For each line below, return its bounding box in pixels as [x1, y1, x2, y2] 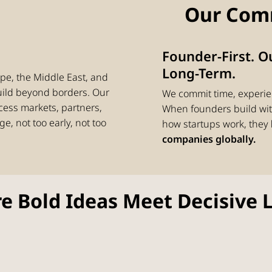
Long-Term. [161, 63, 236, 82]
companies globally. [161, 132, 256, 146]
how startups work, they [161, 117, 271, 131]
